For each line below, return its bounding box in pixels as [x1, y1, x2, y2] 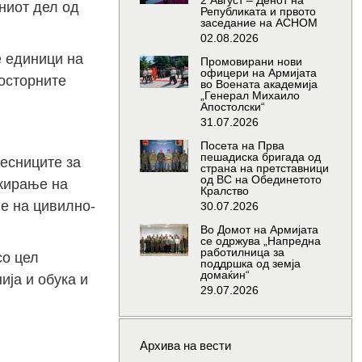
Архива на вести [139, 339, 231, 353]
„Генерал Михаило [200, 89, 300, 103]
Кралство [200, 184, 249, 198]
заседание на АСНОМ [200, 16, 318, 30]
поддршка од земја [200, 257, 301, 271]
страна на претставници [200, 162, 329, 175]
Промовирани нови [200, 55, 302, 69]
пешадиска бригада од [200, 150, 321, 164]
